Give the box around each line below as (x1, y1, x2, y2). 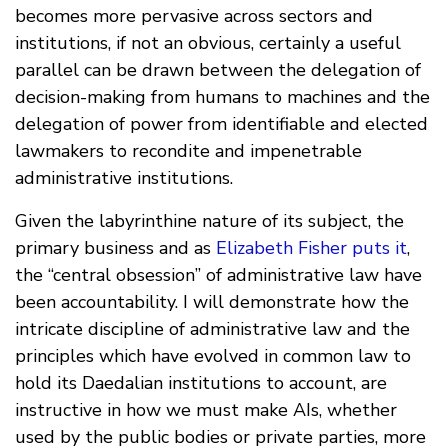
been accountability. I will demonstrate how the (15, 289, 409, 314)
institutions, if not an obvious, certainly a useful (15, 30, 401, 55)
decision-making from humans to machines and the (15, 84, 430, 109)
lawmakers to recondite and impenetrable (15, 138, 362, 163)
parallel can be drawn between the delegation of (15, 57, 421, 82)
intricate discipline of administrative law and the (15, 316, 410, 341)
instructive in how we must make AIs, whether (15, 397, 397, 422)
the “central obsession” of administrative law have (15, 262, 422, 287)
